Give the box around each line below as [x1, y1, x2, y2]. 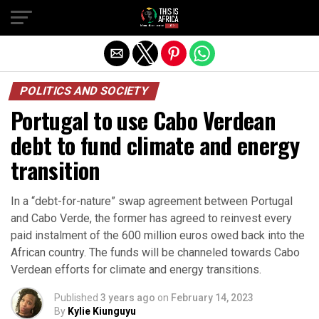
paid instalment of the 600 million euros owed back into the [11, 229, 305, 242]
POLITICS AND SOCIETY [18, 84, 150, 98]
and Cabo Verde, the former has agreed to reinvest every [11, 211, 292, 225]
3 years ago [100, 292, 155, 303]
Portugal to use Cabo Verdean [11, 103, 276, 137]
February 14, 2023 [171, 292, 253, 303]
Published [54, 292, 98, 303]
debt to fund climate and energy [11, 128, 300, 162]
